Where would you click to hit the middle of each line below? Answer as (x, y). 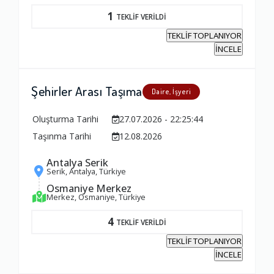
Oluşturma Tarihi (65, 119)
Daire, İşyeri (171, 92)
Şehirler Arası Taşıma (87, 91)
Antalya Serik (77, 163)
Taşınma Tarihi (62, 136)
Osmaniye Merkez (89, 188)
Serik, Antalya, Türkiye (86, 172)
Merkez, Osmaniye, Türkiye (96, 197)
